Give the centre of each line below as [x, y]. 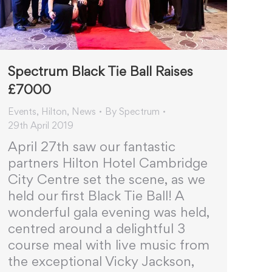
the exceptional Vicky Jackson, [101, 261]
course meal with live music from [109, 245]
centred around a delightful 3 [97, 229]
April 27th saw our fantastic [92, 147]
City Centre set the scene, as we [107, 179]
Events [22, 112]
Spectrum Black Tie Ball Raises [100, 71]
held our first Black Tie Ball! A [96, 196]
